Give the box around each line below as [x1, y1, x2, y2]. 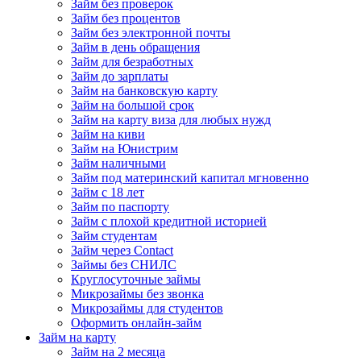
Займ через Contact [71, 243, 173, 257]
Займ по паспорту [71, 199, 169, 214]
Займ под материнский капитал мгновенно [71, 170, 309, 185]
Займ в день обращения [71, 39, 200, 54]
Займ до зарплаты [71, 68, 168, 83]
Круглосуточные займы [71, 272, 201, 286]
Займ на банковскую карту [71, 83, 218, 98]
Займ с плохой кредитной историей [71, 214, 267, 228]
